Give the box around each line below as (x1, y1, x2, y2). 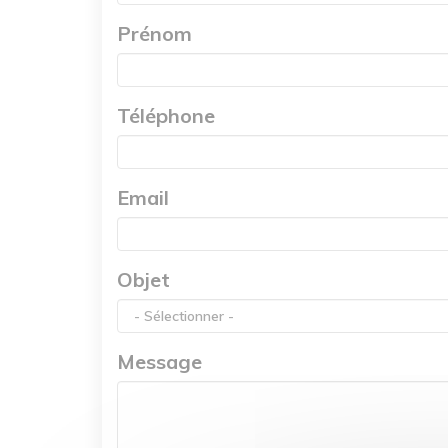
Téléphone (117, 102, 215, 128)
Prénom (117, 20, 192, 46)
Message (117, 348, 202, 374)
